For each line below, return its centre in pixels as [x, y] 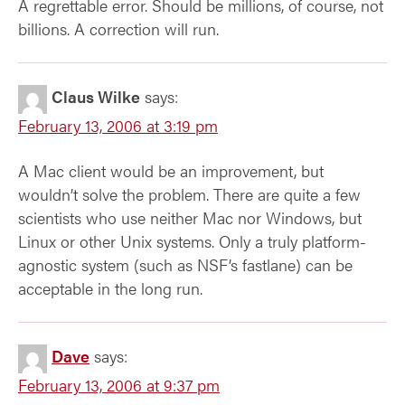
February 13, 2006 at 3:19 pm [118, 125]
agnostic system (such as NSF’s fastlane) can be [185, 264]
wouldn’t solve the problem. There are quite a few [189, 194]
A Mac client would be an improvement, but [171, 170]
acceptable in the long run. [110, 288]
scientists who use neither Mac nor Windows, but [190, 217]
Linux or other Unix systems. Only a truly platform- [192, 241]
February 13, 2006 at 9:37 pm [119, 385]
